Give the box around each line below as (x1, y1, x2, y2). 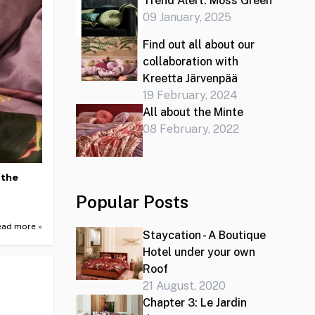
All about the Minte (142, 105, 243, 120)
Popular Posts (76, 192, 188, 212)
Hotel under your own (142, 245, 255, 259)
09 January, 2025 (142, 11, 231, 25)
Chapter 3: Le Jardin (142, 296, 247, 310)
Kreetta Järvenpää (142, 72, 238, 86)
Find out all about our (142, 38, 255, 52)
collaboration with (142, 55, 238, 69)
